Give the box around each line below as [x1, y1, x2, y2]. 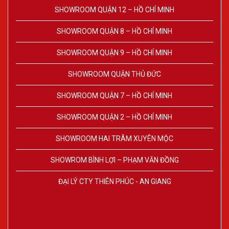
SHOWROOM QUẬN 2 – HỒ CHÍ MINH [57, 113, 172, 122]
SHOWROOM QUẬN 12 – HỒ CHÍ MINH [55, 6, 174, 14]
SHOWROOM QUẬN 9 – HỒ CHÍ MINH [57, 49, 172, 57]
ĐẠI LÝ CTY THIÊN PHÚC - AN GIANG [58, 177, 171, 186]
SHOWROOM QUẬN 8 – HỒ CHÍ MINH [57, 27, 172, 36]
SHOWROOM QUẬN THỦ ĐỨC [68, 70, 161, 79]
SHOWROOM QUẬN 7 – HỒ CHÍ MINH [57, 91, 172, 100]
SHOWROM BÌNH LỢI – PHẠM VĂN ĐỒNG [50, 156, 179, 165]
